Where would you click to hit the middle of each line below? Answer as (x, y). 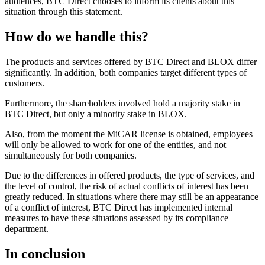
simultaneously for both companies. (71, 155)
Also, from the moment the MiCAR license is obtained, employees (129, 134)
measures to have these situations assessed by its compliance (117, 218)
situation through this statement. (64, 11)
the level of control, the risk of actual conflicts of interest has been (127, 186)
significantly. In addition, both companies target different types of (126, 72)
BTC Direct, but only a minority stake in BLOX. (96, 114)
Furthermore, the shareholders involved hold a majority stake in (122, 103)
